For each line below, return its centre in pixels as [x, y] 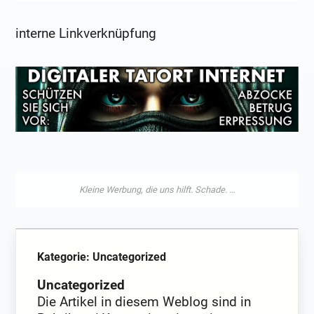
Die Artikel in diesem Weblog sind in [144, 301]
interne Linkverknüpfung [86, 34]
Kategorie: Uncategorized [102, 257]
